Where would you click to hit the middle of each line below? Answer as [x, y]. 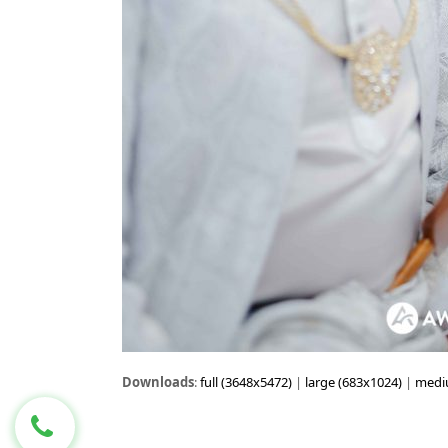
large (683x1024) [353, 382]
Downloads [158, 382]
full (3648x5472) [246, 382]
